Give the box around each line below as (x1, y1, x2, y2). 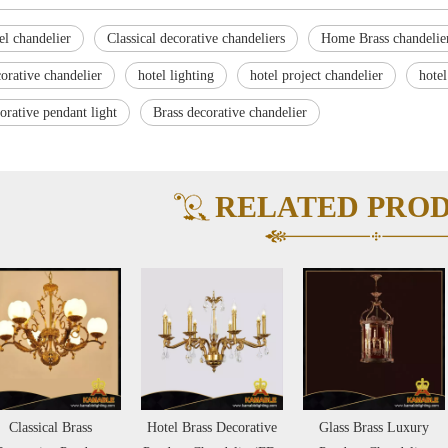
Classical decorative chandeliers (107, 30, 285, 46)
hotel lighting (138, 67, 214, 83)
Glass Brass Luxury (167, 419, 278, 435)
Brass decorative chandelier (153, 104, 307, 120)
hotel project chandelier (250, 67, 383, 83)
